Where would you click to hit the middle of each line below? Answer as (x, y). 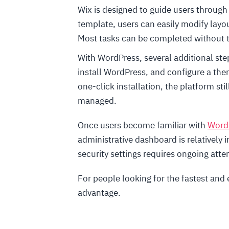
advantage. (99, 193)
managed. (97, 101)
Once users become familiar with (143, 125)
